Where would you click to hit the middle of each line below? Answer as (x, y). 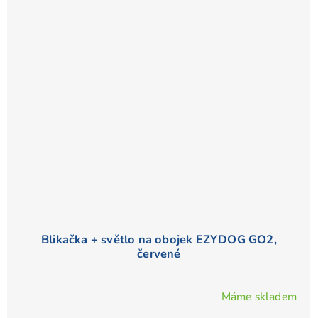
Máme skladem (259, 297)
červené (159, 254)
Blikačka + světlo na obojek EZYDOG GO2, (159, 240)
